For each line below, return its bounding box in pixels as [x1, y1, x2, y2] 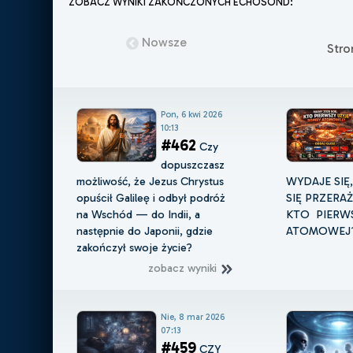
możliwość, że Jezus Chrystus [76, 174, 225, 189]
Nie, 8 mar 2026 [161, 311, 225, 323]
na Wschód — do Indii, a [76, 207, 201, 222]
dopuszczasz [161, 158, 225, 173]
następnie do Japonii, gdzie [76, 224, 214, 239]
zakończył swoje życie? [76, 240, 193, 255]
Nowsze [142, 35, 188, 50]
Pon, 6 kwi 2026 [161, 109, 223, 121]
